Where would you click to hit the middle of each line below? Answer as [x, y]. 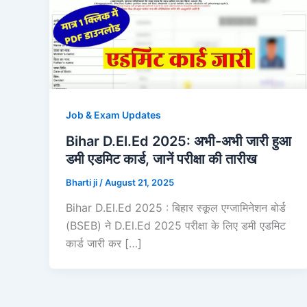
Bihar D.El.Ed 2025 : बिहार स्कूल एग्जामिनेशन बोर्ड [176, 208]
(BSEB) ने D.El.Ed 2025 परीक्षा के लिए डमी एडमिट [176, 226]
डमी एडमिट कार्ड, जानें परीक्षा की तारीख [161, 159]
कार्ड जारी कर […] [104, 244]
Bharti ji [83, 182]
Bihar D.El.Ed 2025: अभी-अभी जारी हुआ [179, 141]
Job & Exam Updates [113, 114]
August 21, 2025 [139, 182]
